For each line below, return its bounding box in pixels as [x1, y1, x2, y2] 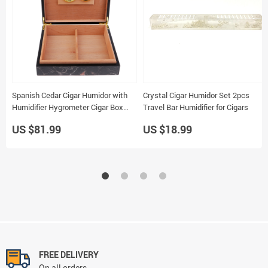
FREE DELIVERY [39, 248, 99, 260]
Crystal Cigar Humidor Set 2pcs [143, 89, 249, 100]
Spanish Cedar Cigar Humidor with [12, 89, 127, 100]
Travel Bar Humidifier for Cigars [143, 101, 248, 112]
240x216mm [12, 113, 54, 124]
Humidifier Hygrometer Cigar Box [12, 101, 123, 112]
